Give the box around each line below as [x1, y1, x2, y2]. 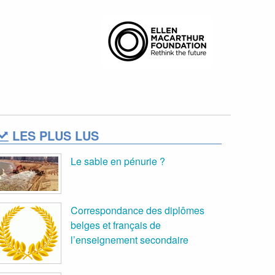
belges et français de [71, 218, 161, 233]
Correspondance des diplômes [71, 203, 204, 218]
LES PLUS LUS [9, 126, 99, 145]
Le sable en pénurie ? [71, 154, 165, 169]
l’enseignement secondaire [71, 233, 188, 247]
